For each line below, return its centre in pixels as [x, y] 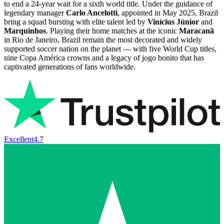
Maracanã [196, 30]
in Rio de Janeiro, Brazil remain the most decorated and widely [103, 39]
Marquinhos [25, 30]
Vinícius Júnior [173, 21]
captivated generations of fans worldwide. [70, 66]
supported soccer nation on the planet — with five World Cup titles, [110, 48]
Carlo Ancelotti [92, 12]
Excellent [19, 139]
